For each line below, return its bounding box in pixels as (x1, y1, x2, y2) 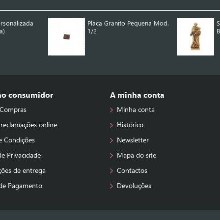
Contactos (117, 165, 147, 175)
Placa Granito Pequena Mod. (87, 19, 169, 27)
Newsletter (117, 135, 149, 144)
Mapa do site (117, 150, 156, 160)
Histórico (117, 120, 143, 129)
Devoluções (117, 181, 151, 190)
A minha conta (110, 89, 165, 100)
